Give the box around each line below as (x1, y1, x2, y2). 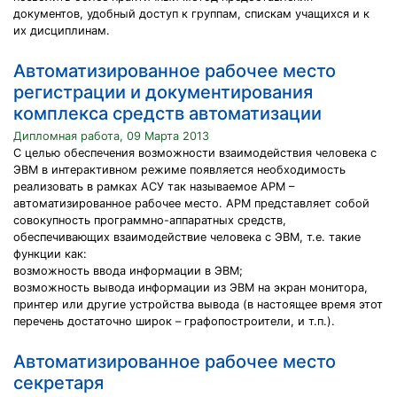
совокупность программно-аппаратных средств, (13, 214, 286, 227)
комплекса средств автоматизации (13, 103, 322, 124)
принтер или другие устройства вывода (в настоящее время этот (13, 298, 383, 311)
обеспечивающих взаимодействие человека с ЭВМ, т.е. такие (13, 230, 361, 244)
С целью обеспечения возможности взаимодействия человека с (13, 146, 377, 160)
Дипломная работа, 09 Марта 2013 (13, 129, 209, 143)
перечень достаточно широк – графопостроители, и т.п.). (13, 315, 335, 328)
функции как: (13, 247, 87, 261)
